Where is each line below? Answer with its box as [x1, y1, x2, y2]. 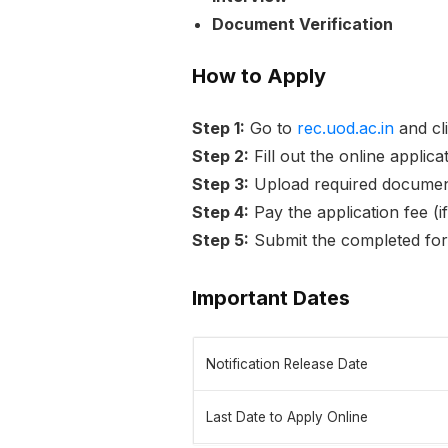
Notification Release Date [206, 356, 368, 373]
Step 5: [192, 230, 249, 251]
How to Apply [192, 64, 326, 89]
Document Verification [212, 14, 393, 35]
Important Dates [192, 286, 350, 311]
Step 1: [192, 118, 245, 139]
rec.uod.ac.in [297, 118, 394, 139]
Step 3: [192, 174, 249, 195]
